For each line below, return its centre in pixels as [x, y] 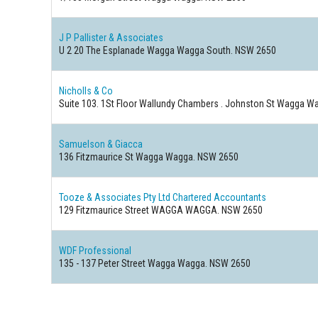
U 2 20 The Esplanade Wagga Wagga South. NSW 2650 [168, 50]
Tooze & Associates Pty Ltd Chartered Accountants [163, 197]
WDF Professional [95, 251]
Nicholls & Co [86, 91]
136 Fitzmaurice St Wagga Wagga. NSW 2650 [149, 157]
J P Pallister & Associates [111, 38]
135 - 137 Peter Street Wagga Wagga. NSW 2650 [155, 263]
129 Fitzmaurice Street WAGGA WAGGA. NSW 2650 [161, 210]
